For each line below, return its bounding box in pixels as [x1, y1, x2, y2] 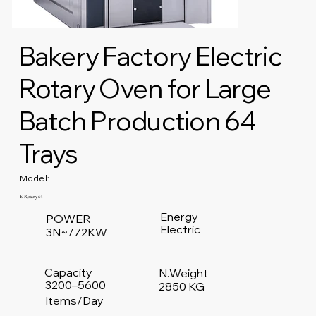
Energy [160, 209, 199, 224]
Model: [19, 173, 50, 184]
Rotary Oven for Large [18, 72, 272, 105]
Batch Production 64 [18, 104, 256, 138]
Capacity [44, 265, 93, 279]
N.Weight [158, 265, 208, 280]
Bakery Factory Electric [18, 39, 281, 73]
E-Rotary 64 [19, 193, 43, 200]
